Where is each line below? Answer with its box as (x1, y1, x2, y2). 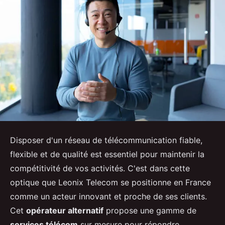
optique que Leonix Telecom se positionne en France (10, 177, 211, 188)
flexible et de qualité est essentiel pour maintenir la (10, 149, 204, 160)
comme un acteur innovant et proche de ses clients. (10, 191, 207, 202)
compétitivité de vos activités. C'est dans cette (10, 163, 190, 174)
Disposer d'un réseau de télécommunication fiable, (10, 135, 202, 146)
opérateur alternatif (26, 205, 103, 216)
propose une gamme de (103, 205, 196, 216)
